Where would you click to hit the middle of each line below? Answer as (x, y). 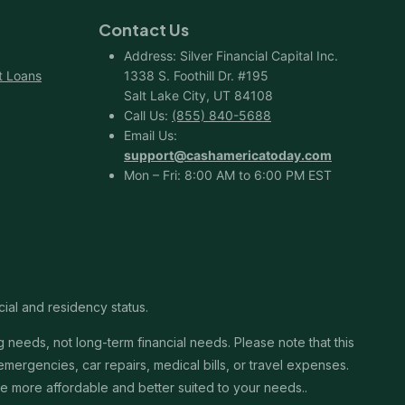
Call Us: (148, 115)
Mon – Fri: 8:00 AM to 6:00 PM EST (228, 174)
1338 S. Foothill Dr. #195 (196, 75)
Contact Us (144, 29)
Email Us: (151, 135)
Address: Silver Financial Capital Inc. (231, 55)
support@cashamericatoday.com (228, 155)
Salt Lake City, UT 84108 (198, 95)
